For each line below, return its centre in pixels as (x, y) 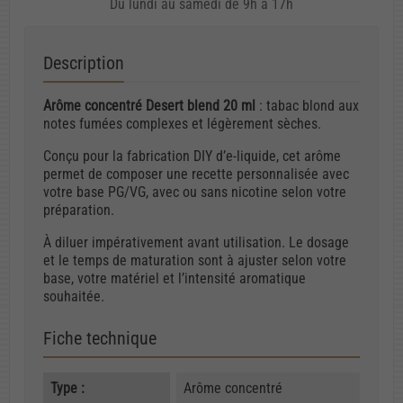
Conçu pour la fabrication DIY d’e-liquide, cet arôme (192, 156)
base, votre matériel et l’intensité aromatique (175, 278)
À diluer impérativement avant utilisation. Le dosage (196, 242)
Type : (67, 388)
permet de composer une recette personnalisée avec (196, 174)
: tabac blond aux (307, 105)
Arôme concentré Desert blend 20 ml (149, 105)
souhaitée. (74, 296)
